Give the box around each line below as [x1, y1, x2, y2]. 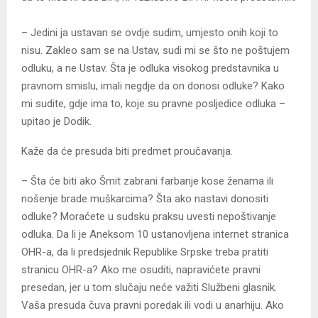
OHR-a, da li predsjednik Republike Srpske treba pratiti [21, 246, 268, 259]
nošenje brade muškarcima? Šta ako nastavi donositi [21, 192, 268, 206]
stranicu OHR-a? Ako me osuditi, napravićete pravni [21, 263, 261, 277]
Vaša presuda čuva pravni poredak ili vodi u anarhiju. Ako [21, 299, 284, 312]
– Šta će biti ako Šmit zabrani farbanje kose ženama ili [21, 175, 273, 188]
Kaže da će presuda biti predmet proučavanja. [21, 145, 233, 158]
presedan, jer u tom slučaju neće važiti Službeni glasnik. [21, 281, 277, 295]
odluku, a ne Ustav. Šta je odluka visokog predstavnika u [21, 62, 279, 75]
